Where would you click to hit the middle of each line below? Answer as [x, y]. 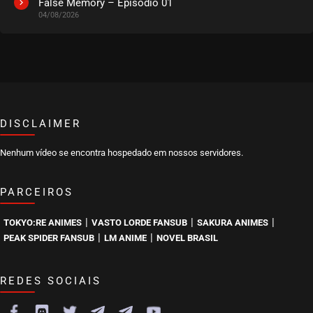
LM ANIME [125, 238]
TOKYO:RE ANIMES [43, 222]
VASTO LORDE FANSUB [139, 222]
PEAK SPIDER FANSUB [49, 238]
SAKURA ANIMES [233, 222]
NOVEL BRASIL [187, 238]
